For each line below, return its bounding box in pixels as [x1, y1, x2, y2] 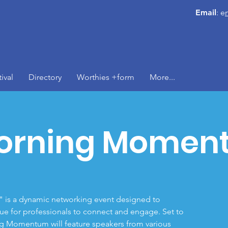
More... [150, 72, 175, 82]
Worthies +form [77, 72, 134, 82]
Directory [28, 72, 62, 82]
